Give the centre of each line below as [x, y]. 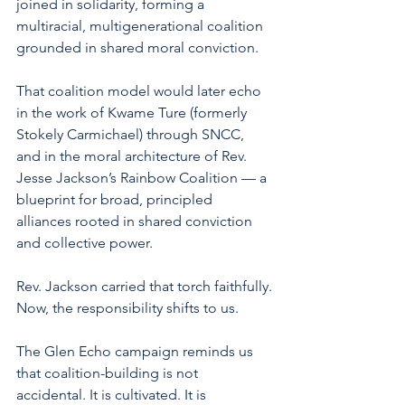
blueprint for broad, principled [116, 200]
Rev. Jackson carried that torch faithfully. [144, 287]
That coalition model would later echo [141, 91]
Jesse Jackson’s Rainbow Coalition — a [143, 178]
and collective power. [85, 243]
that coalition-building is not [109, 373]
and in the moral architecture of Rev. [133, 156]
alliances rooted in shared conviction [136, 221]
